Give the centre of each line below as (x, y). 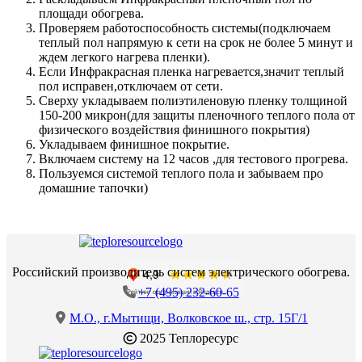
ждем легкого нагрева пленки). (124, 57)
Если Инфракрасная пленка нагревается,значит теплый (192, 71)
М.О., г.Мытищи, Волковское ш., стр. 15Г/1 (189, 318)
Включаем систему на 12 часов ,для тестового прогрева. (194, 158)
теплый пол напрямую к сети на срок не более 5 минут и (196, 42)
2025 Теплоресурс (187, 338)
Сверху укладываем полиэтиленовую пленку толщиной (193, 100)
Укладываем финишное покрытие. (134, 144)
